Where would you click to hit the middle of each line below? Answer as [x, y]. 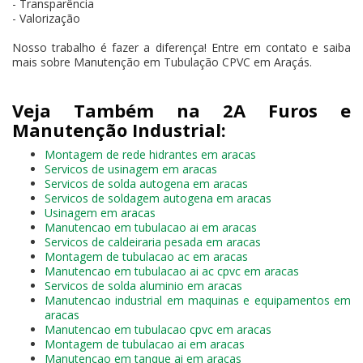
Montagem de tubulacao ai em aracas [145, 344]
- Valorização [46, 18]
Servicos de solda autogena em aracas [146, 183]
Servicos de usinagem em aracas [131, 169]
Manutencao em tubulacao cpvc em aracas [158, 329]
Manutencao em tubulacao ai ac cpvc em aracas [172, 271]
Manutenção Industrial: [119, 129]
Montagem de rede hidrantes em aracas [150, 154]
